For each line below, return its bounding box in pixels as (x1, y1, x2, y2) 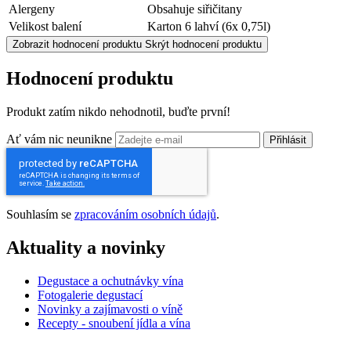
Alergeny (9, 2, 55, 16)
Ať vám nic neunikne (6, 132, 115, 147)
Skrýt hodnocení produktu (145, 38, 262, 51)
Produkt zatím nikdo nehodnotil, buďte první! (6, 105, 230, 119)
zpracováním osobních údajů (74, 208, 216, 222)
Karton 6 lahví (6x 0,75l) (147, 20, 270, 34)
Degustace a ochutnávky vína (38, 273, 183, 288)
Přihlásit (270, 134, 306, 147)
